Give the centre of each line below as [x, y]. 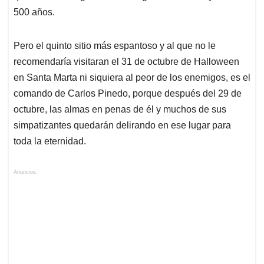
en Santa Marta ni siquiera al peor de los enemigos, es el [132, 77]
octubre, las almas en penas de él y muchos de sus [120, 109]
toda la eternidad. [50, 141]
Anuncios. [26, 172]
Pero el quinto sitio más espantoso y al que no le [115, 45]
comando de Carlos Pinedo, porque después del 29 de [128, 93]
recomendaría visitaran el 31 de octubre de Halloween [126, 61]
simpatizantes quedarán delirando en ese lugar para [122, 125]
